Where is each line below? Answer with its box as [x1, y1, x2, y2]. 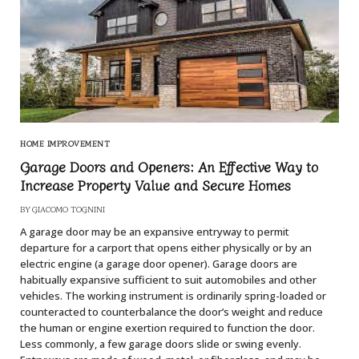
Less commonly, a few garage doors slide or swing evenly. [20, 337, 301, 352]
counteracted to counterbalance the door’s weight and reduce [20, 305, 323, 320]
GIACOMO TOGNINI [32, 203, 105, 216]
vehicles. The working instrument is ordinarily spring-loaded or [20, 288, 326, 304]
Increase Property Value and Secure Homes [20, 175, 291, 196]
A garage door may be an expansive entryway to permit [20, 224, 289, 240]
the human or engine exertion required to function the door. [20, 321, 315, 336]
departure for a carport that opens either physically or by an [20, 240, 312, 256]
